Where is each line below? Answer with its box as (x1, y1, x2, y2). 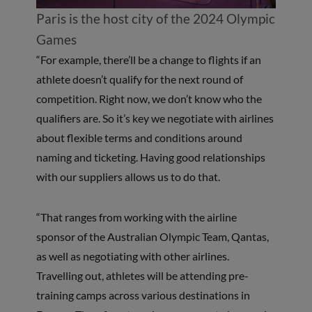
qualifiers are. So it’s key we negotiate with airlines (36, 111, 274, 125)
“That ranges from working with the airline (36, 210, 237, 224)
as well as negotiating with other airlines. (36, 249, 229, 263)
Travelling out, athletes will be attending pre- (36, 268, 249, 282)
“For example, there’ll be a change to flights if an (36, 52, 261, 66)
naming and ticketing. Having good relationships (36, 150, 265, 164)
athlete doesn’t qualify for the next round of (36, 72, 243, 86)
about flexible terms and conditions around (36, 130, 242, 144)
